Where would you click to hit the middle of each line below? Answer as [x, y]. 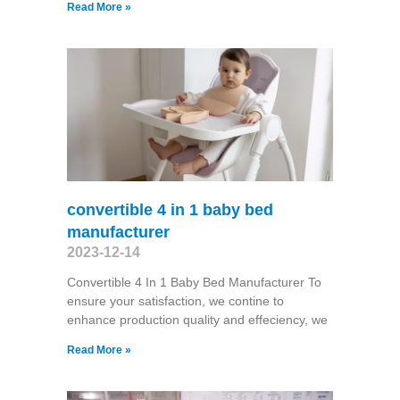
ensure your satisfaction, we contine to [175, 301]
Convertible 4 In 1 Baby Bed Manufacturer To [194, 283]
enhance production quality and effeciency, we [197, 320]
